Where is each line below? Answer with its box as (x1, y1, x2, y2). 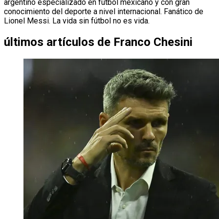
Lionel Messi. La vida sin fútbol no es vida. (4, 16, 150, 25)
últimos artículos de (4, 35, 110, 49)
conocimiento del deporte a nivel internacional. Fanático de (4, 6, 203, 16)
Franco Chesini (113, 35, 193, 49)
